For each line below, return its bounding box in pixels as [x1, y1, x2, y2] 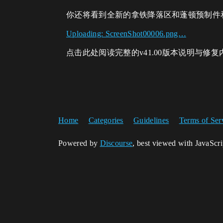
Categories [88, 116, 123, 124]
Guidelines [133, 116, 169, 124]
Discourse [100, 139, 133, 147]
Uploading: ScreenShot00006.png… [66, 29, 186, 38]
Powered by [58, 139, 100, 147]
